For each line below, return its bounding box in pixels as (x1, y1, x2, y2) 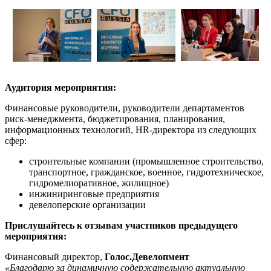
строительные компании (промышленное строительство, (29, 155, 264, 166)
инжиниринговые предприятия (29, 188, 159, 199)
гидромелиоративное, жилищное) (29, 177, 169, 188)
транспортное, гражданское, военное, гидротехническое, (29, 166, 264, 177)
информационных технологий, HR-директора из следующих (5, 124, 256, 135)
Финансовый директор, (5, 251, 105, 262)
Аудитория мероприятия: (5, 82, 116, 93)
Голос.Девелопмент (105, 251, 192, 262)
